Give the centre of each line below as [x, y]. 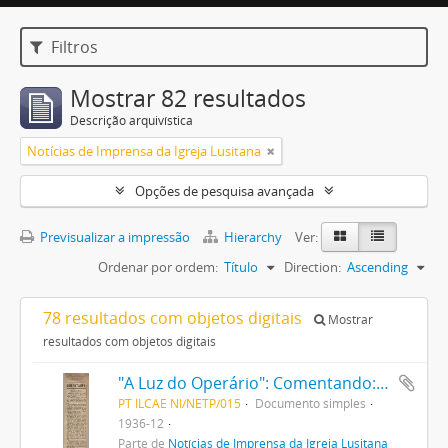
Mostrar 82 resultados [188, 98]
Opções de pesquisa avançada [224, 191]
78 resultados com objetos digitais [174, 318]
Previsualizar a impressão [113, 237]
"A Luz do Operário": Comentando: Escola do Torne [382, 383]
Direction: [312, 267]
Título [241, 267]
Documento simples [310, 403]
